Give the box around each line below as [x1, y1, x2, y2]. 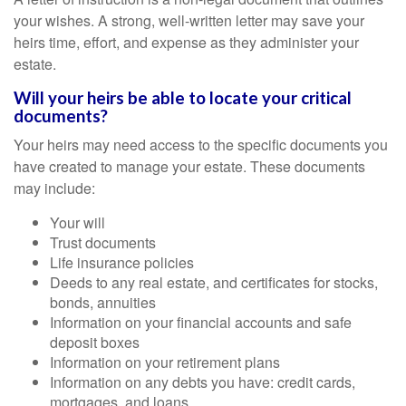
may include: [14, 178, 95, 198]
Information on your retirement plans [50, 352, 280, 372]
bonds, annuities [50, 292, 156, 313]
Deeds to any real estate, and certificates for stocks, [50, 272, 378, 293]
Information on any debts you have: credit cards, [50, 372, 355, 392]
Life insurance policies [50, 252, 194, 273]
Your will [50, 212, 105, 233]
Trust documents [50, 232, 156, 253]
